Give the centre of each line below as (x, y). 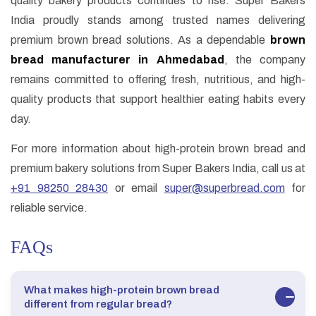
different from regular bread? (98, 304)
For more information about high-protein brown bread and (158, 149)
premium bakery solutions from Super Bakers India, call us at (158, 169)
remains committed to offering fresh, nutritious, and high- (158, 80)
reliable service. (49, 208)
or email (136, 188)
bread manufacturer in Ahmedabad (117, 60)
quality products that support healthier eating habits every (158, 99)
